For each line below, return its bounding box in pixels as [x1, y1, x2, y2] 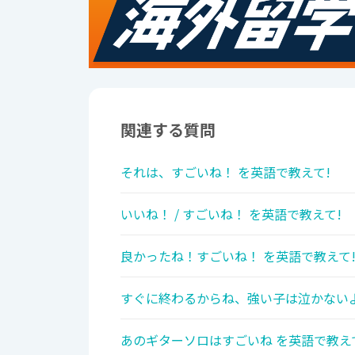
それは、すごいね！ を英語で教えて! [120, 162, 330, 182]
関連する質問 [120, 118, 216, 142]
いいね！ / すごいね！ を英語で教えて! [120, 204, 342, 224]
